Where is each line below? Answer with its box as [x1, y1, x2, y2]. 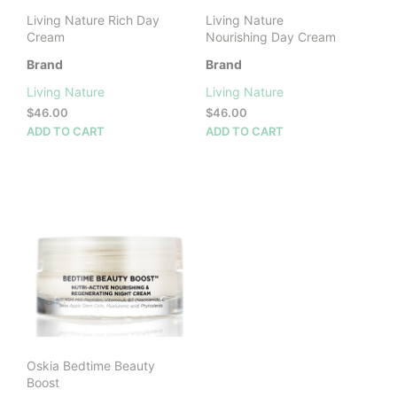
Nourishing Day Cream [205, 29, 336, 45]
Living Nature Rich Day [27, 12, 160, 28]
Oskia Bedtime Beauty [27, 358, 155, 374]
